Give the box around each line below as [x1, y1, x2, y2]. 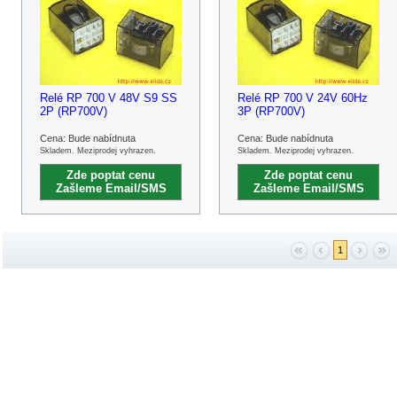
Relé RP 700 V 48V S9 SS [40, 91, 177, 105]
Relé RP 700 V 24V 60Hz [237, 91, 368, 105]
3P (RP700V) [237, 105, 305, 118]
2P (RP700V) [40, 105, 107, 118]
